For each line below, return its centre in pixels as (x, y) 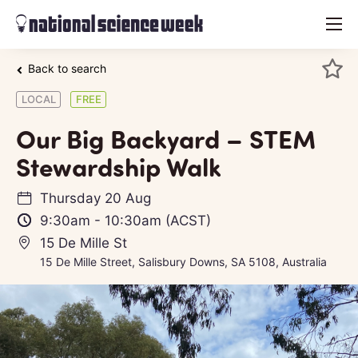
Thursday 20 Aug (95, 198)
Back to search (67, 69)
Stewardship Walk (119, 165)
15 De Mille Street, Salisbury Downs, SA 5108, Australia (183, 261)
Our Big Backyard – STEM (166, 137)
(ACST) (186, 220)
